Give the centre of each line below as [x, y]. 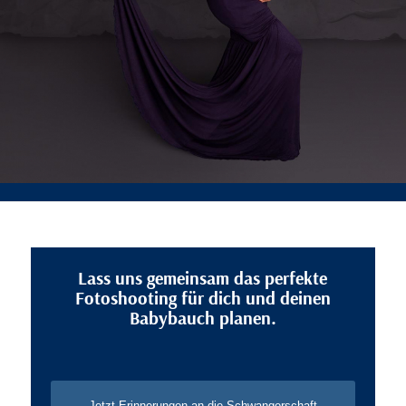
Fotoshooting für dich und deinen [203, 297]
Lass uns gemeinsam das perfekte [203, 277]
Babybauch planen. [203, 317]
